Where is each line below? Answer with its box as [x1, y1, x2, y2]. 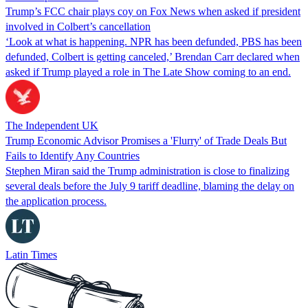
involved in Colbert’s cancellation [5, 20, 151, 32]
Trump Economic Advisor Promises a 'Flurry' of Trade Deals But [5, 134, 287, 146]
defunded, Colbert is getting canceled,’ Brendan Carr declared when [5, 50, 300, 63]
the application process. [5, 195, 107, 207]
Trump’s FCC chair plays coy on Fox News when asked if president [5, 5, 300, 17]
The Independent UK [5, 119, 98, 131]
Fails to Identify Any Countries [5, 149, 140, 162]
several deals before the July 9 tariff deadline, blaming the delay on [5, 179, 294, 192]
